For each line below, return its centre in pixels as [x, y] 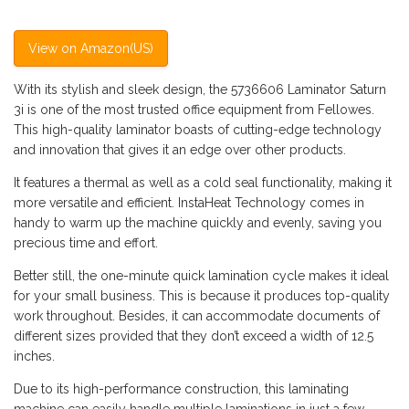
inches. [34, 357]
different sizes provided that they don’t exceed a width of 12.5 [194, 336]
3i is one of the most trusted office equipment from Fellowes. [194, 110]
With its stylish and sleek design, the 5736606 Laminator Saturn [200, 90]
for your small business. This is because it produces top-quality [202, 296]
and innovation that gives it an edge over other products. [180, 150]
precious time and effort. [86, 243]
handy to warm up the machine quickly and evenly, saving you [198, 223]
